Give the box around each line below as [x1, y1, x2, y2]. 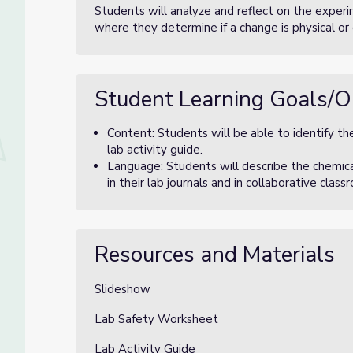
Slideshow [95, 281, 150, 297]
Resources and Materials [95, 240, 335, 269]
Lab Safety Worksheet [95, 311, 218, 327]
